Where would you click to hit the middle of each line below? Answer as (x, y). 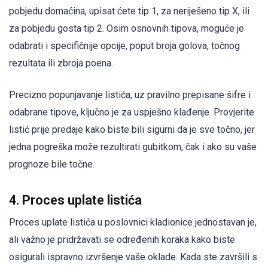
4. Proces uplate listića (75, 200)
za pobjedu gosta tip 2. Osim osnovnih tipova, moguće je (127, 29)
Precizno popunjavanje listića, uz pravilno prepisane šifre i (130, 95)
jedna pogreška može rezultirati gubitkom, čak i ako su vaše (133, 147)
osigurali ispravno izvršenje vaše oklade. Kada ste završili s (133, 257)
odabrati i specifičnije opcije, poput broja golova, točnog (124, 46)
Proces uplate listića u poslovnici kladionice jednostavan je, (133, 222)
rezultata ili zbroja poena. (61, 63)
